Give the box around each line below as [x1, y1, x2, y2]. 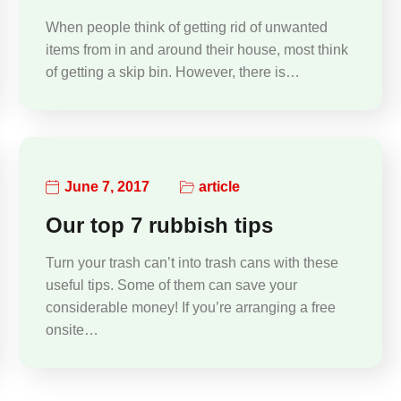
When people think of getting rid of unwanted [45, 19, 328, 35]
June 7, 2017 [64, 179, 149, 195]
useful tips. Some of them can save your [45, 277, 297, 293]
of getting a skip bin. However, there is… [45, 64, 300, 80]
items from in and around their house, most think [45, 41, 348, 57]
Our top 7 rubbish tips [45, 212, 273, 237]
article [198, 179, 240, 195]
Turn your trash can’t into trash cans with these [45, 254, 338, 270]
